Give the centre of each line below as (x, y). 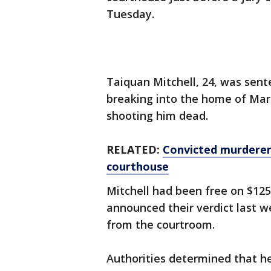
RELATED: (135, 149)
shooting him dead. (159, 116)
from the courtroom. (161, 224)
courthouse (138, 166)
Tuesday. (130, 14)
